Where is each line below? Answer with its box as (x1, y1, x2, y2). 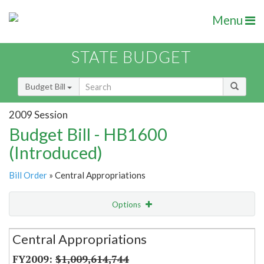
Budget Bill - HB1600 (9, 124, 167, 145)
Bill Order (9, 170, 47, 181)
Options (112, 200, 143, 210)
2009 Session (9, 108, 68, 121)
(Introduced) (9, 142, 103, 163)
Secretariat (21, 223, 65, 233)
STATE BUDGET (71, 47, 191, 67)
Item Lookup (12, 247, 58, 258)
